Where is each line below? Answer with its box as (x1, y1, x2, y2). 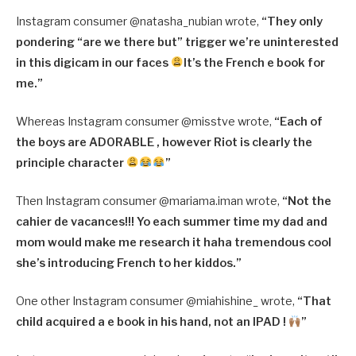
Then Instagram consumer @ (16, 193, 169, 208)
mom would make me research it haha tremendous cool (16, 234, 331, 250)
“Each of (274, 114, 323, 129)
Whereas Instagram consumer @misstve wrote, (16, 114, 274, 129)
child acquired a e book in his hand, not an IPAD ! (16, 315, 288, 330)
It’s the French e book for (184, 55, 326, 70)
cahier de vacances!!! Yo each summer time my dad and (16, 214, 327, 229)
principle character (16, 155, 126, 170)
